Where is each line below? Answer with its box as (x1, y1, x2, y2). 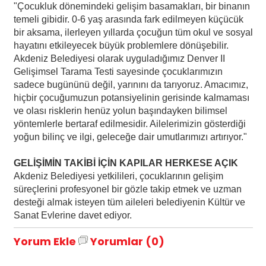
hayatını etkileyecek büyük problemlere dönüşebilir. (13, 40, 229, 50)
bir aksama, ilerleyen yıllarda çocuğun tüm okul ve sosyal (13, 27, 253, 37)
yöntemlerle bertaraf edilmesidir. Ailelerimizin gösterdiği (13, 118, 246, 129)
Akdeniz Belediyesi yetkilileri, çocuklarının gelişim (13, 170, 223, 181)
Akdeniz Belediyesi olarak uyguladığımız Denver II (13, 53, 225, 64)
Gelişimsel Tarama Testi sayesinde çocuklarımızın (13, 66, 223, 77)
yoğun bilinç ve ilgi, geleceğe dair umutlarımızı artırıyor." (13, 131, 247, 142)
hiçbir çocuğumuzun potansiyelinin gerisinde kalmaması (13, 92, 249, 103)
